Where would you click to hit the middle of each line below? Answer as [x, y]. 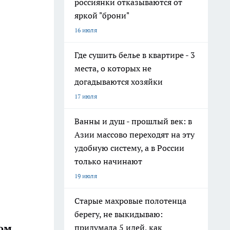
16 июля [86, 30]
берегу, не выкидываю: [119, 214]
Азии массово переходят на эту [135, 135]
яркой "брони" [102, 15]
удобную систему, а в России [129, 148]
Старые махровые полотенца [130, 201]
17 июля [86, 96]
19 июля [86, 176]
